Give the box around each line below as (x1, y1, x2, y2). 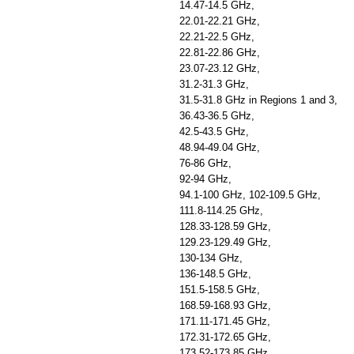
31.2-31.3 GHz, (179, 78, 249, 90)
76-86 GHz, (179, 157, 232, 169)
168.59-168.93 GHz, (179, 299, 271, 311)
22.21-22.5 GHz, (179, 31, 254, 43)
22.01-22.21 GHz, (179, 15, 260, 27)
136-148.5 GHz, (179, 268, 251, 280)
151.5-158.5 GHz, (179, 284, 260, 296)
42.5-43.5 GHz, (179, 126, 249, 137)
